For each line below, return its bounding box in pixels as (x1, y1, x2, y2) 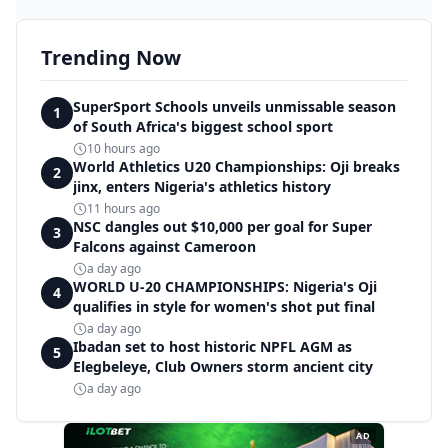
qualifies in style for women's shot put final (73, 297, 375, 316)
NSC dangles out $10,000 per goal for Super (73, 217, 372, 236)
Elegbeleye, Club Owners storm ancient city (73, 357, 373, 376)
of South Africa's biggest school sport (73, 117, 333, 136)
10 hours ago (87, 140, 160, 157)
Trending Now (41, 44, 181, 71)
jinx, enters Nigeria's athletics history (73, 177, 331, 196)
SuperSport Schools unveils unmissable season (73, 97, 396, 116)
